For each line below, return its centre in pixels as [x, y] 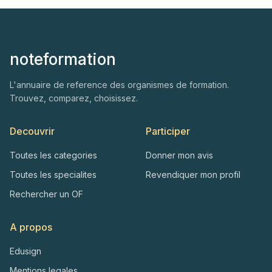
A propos [31, 227]
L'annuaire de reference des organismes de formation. [119, 85]
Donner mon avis [179, 155]
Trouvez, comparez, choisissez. [74, 98]
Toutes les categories [53, 155]
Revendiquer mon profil [193, 175]
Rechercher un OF [46, 194]
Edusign [25, 251]
